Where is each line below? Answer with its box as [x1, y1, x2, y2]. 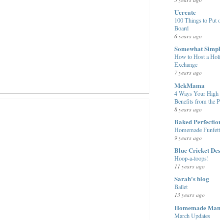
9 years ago [174, 133, 202, 141]
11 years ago [174, 162, 205, 170]
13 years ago [174, 191, 205, 199]
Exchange [174, 60, 197, 69]
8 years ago [174, 105, 202, 113]
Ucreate [174, 7, 196, 17]
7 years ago [174, 68, 202, 77]
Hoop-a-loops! [174, 154, 209, 163]
